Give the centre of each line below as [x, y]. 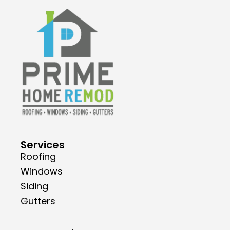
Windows [42, 171]
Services [43, 145]
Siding [34, 186]
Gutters [38, 201]
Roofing [38, 156]
